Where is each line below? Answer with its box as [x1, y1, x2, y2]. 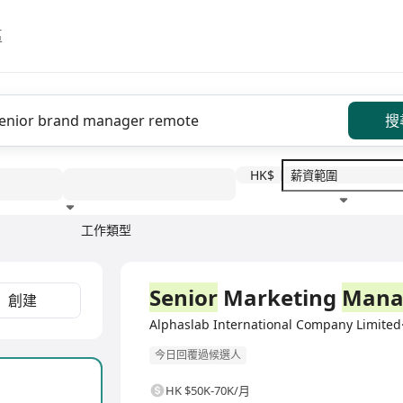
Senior [149, 282, 218, 312]
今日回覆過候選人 [155, 347, 241, 363]
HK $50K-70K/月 [166, 382, 250, 399]
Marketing [218, 282, 342, 312]
